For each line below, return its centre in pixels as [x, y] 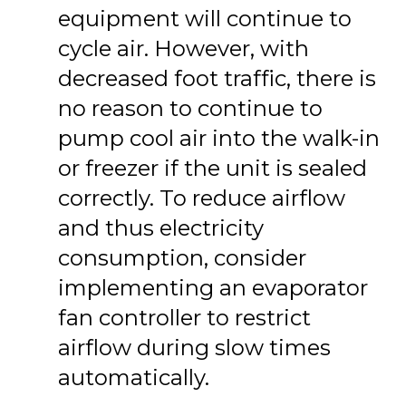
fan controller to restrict [184, 317]
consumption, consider [182, 257]
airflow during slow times [194, 347]
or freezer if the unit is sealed [213, 168]
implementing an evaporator [213, 287]
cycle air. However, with [184, 48]
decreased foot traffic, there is [217, 78]
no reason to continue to [190, 108]
